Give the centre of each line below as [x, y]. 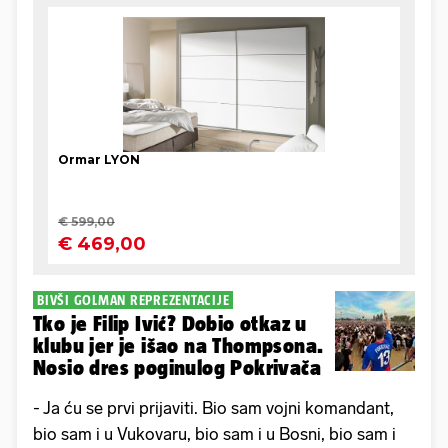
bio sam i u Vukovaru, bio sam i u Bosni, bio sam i [214, 434]
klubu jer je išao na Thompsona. [178, 346]
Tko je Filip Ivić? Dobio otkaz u [170, 324]
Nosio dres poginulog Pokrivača [177, 368]
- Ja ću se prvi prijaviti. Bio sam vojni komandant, [213, 408]
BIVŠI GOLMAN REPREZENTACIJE [133, 300]
